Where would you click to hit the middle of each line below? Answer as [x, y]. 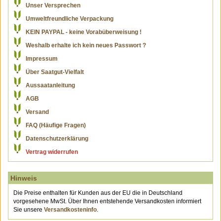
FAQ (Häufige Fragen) [56, 125]
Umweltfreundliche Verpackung [70, 19]
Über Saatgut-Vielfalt [55, 72]
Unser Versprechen [53, 5]
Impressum [42, 59]
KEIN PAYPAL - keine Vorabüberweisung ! [84, 32]
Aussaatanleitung [50, 85]
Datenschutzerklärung [57, 139]
